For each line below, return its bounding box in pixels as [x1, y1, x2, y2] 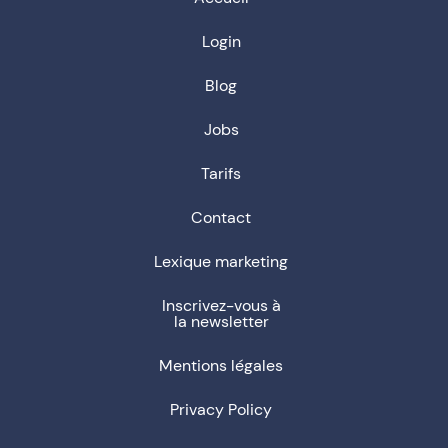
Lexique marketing [154, 251, 288, 273]
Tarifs [201, 163, 241, 185]
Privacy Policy [170, 399, 272, 421]
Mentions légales [159, 355, 283, 377]
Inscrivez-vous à [161, 295, 281, 317]
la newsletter [173, 311, 269, 333]
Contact [191, 207, 251, 229]
